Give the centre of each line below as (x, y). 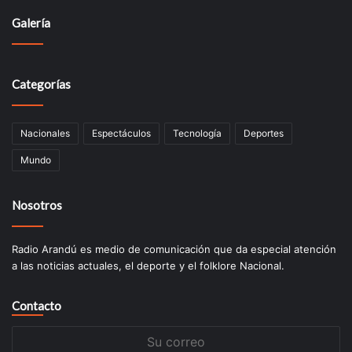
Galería (31, 22)
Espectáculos (121, 133)
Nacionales (45, 133)
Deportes (264, 133)
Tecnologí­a (197, 133)
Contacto (37, 305)
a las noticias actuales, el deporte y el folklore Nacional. (148, 265)
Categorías (41, 84)
